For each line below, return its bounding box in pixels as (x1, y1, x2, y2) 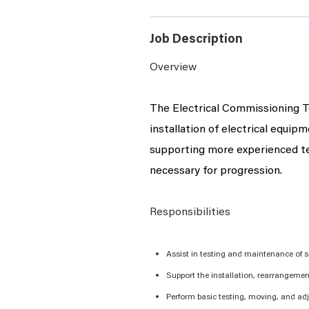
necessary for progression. (150, 166, 282, 177)
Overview (150, 62, 197, 73)
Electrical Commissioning (172, 103, 299, 114)
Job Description (150, 34, 243, 46)
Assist (166, 250, 189, 259)
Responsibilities (150, 207, 230, 218)
